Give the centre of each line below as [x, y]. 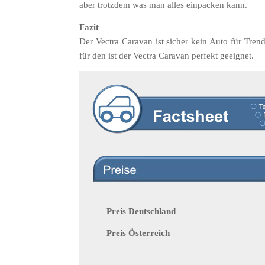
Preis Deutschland [141, 211]
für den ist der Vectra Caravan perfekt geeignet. [167, 55]
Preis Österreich [138, 233]
